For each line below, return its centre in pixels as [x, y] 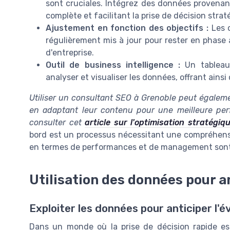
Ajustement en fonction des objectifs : [127, 28]
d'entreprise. [70, 52]
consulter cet [57, 122]
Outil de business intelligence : [113, 65]
